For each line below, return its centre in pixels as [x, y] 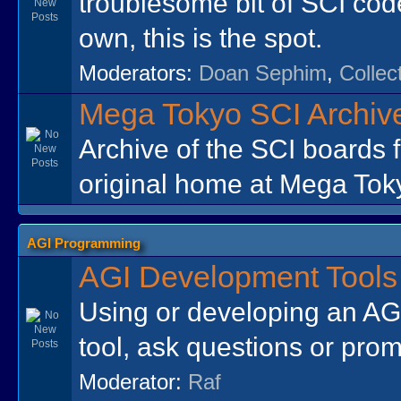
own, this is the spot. [201, 38]
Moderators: [139, 73]
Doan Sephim [263, 73]
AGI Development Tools [239, 277]
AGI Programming [83, 243]
